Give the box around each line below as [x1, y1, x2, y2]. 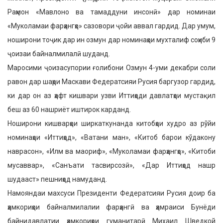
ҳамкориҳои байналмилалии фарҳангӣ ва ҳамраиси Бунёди [7, 203, 216, 211]
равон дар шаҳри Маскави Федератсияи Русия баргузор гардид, [7, 78, 216, 86]
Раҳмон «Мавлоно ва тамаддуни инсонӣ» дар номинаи [7, 8, 216, 16]
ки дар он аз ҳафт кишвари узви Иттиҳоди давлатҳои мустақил [7, 92, 216, 100]
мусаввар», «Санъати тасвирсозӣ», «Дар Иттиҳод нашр [7, 161, 216, 169]
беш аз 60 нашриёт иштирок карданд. [7, 106, 131, 113]
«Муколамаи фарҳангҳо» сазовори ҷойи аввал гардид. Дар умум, [7, 22, 216, 30]
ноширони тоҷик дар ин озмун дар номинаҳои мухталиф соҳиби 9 [7, 36, 216, 44]
